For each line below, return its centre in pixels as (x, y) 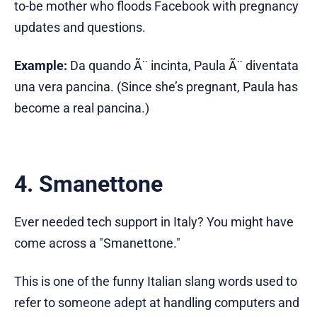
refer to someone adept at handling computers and (157, 303)
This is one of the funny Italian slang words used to (156, 282)
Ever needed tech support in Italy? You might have (154, 222)
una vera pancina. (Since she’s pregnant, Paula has (156, 87)
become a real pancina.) (82, 108)
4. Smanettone (88, 184)
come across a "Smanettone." (97, 243)
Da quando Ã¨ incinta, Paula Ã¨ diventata (183, 66)
